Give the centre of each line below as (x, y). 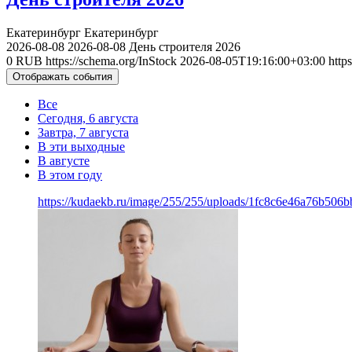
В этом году (70, 174)
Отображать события (62, 76)
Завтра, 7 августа (83, 132)
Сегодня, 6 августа (88, 118)
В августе (64, 160)
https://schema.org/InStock (111, 60)
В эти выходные (81, 146)
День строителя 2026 (185, 46)
